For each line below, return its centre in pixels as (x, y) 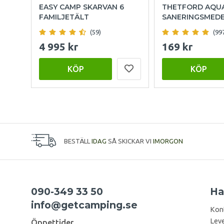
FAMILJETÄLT (64, 17)
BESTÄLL (78, 141)
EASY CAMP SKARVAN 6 (81, 7)
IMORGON (168, 141)
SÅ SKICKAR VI (130, 141)
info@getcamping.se (84, 205)
